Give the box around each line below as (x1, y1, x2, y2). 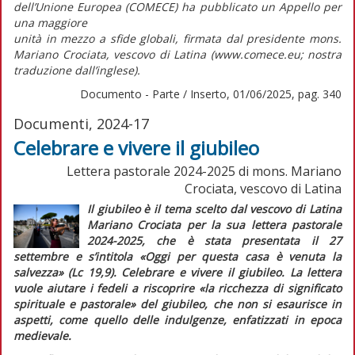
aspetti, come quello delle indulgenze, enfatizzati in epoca (13, 311, 342, 327)
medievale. (13, 327, 71, 343)
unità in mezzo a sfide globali (13, 30, 176, 46)
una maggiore (13, 14, 87, 30)
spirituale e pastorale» (13, 296, 136, 311)
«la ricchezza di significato (198, 280, 342, 296)
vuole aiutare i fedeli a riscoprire (13, 280, 199, 296)
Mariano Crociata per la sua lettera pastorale (86, 216, 342, 232)
